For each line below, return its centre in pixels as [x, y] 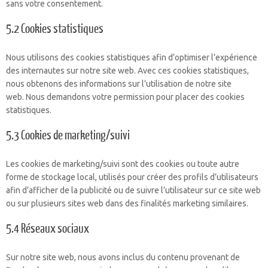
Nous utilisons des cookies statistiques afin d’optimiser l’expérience [132, 57]
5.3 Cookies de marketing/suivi [68, 135]
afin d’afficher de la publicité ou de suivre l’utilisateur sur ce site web [133, 190]
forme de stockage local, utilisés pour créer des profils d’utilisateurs [132, 177]
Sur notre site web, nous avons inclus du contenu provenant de [123, 257]
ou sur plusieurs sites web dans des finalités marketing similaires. [127, 203]
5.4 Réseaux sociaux [48, 229]
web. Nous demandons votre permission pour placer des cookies [125, 97]
